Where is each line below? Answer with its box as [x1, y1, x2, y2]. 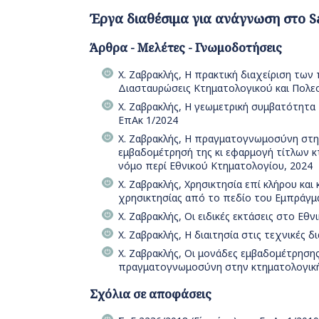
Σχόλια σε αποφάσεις [90, 285, 211, 302]
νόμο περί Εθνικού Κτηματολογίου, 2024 [118, 158, 313, 172]
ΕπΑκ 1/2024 [118, 113, 178, 127]
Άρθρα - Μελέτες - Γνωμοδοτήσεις [90, 39, 282, 56]
